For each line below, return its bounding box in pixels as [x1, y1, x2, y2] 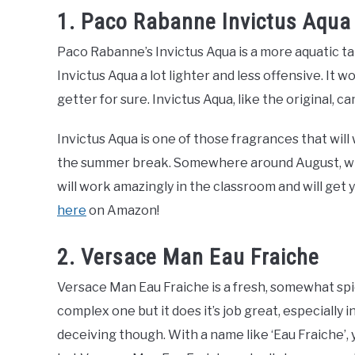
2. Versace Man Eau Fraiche [57, 243, 319, 270]
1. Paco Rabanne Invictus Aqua [57, 8, 351, 35]
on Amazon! [86, 202, 159, 218]
